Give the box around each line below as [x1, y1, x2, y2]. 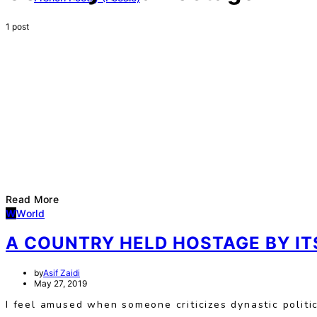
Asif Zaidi [43, 267, 80, 279]
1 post [6, 21, 29, 32]
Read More [6, 192, 59, 205]
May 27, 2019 [34, 278, 87, 289]
